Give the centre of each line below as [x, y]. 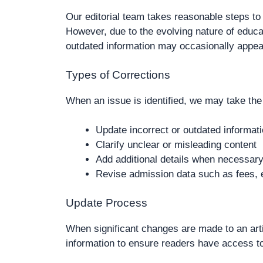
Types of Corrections [118, 75]
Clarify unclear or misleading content [176, 145]
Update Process [107, 203]
